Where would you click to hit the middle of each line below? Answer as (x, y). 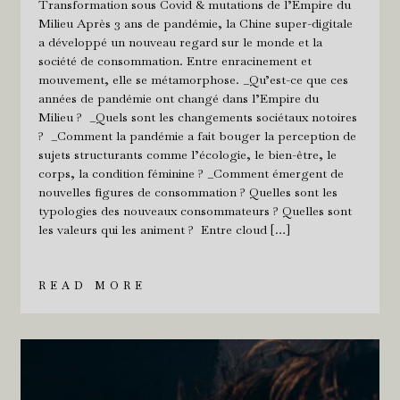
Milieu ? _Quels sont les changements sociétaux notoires (197, 117)
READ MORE (92, 285)
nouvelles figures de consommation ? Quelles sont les (187, 192)
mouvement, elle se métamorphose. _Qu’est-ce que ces (193, 79)
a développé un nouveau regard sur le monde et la (180, 42)
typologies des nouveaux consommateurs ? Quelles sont (195, 210)
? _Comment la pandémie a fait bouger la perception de (197, 135)
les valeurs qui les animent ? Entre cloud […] (164, 229)
